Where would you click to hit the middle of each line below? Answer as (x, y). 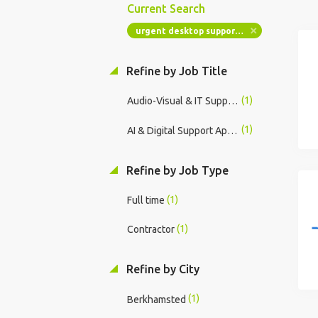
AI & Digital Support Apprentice (232, 130)
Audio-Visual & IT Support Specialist (232, 101)
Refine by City (161, 269)
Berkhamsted (156, 299)
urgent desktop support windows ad (239, 31)
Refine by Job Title (175, 71)
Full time (146, 201)
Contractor (150, 230)
